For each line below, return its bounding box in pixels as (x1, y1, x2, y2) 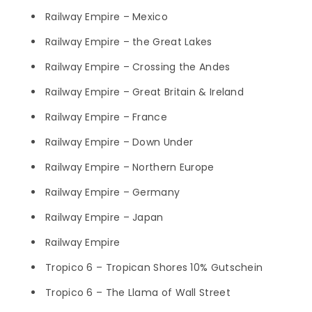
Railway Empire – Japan (45, 210, 164, 225)
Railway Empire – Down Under (45, 135, 194, 150)
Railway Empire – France (45, 110, 167, 125)
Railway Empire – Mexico (45, 10, 168, 24)
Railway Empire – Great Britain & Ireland (45, 85, 244, 100)
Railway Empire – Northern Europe (45, 160, 214, 175)
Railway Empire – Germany (45, 185, 180, 200)
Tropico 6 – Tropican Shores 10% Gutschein (45, 260, 263, 275)
